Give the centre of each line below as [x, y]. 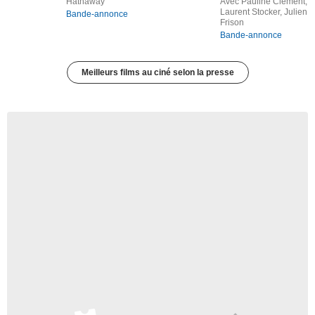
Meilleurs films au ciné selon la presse [157, 73]
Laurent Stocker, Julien [263, 12]
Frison [232, 23]
